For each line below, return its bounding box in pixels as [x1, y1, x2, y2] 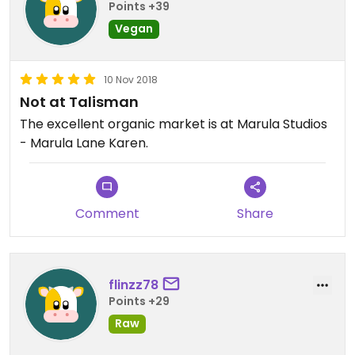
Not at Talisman [20, 92, 139, 113]
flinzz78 [109, 275, 158, 294]
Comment [74, 204, 139, 223]
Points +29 [109, 292, 170, 309]
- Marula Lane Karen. [20, 134, 148, 153]
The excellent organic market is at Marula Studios [20, 115, 327, 134]
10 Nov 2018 [104, 73, 158, 87]
